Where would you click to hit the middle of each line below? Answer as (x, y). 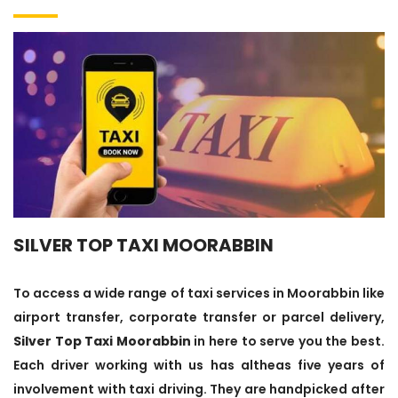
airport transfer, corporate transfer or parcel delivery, (199, 318)
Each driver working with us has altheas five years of (199, 366)
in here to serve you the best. (288, 342)
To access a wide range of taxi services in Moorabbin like (199, 294)
